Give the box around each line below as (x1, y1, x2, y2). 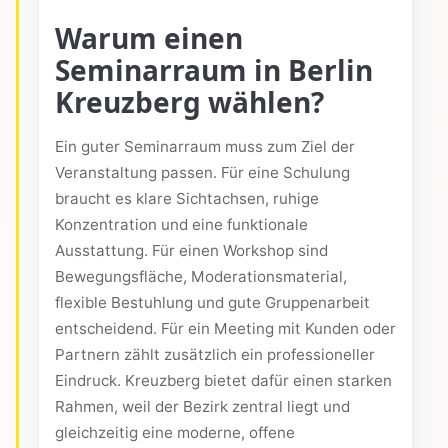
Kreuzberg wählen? (55, 83, 324, 122)
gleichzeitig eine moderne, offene (55, 423, 295, 443)
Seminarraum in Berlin (55, 51, 373, 90)
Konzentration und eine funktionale (55, 215, 308, 235)
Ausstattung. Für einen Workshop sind (55, 241, 328, 261)
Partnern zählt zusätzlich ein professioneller (55, 345, 375, 365)
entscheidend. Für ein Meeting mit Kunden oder (55, 319, 396, 339)
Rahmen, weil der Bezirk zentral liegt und (55, 397, 350, 417)
